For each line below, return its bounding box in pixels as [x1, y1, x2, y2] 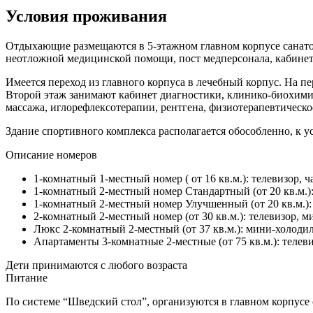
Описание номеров [6, 148, 97, 161]
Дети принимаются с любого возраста [6, 259, 187, 271]
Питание [6, 271, 48, 284]
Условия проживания [6, 6, 167, 25]
